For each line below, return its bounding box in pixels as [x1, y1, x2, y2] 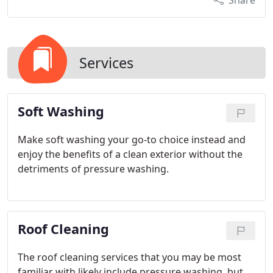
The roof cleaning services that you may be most [18, 250, 241, 264]
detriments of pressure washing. [18, 162, 169, 175]
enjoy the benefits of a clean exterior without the [18, 147, 243, 161]
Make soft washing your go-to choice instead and [18, 133, 246, 146]
